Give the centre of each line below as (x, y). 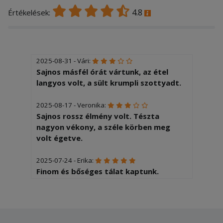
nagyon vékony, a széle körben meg (103, 127)
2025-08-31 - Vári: (64, 60)
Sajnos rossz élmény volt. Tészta (98, 116)
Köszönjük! (56, 182)
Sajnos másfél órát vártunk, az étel (102, 71)
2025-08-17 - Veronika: (72, 105)
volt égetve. (59, 138)
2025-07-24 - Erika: (65, 160)
